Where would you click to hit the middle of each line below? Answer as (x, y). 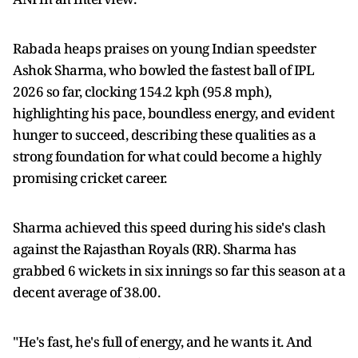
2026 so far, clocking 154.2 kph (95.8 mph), (142, 91)
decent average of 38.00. (86, 292)
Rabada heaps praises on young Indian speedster (164, 48)
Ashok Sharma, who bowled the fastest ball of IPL (163, 70)
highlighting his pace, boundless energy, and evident (173, 113)
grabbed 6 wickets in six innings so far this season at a (179, 270)
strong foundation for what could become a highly (167, 156)
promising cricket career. (90, 178)
